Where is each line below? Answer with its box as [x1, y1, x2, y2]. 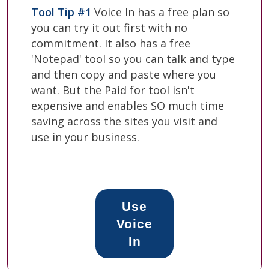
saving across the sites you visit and [31, 113, 217, 128]
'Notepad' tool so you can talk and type [31, 51, 235, 66]
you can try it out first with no [31, 20, 187, 35]
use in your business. [31, 129, 139, 144]
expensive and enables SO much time [31, 98, 224, 113]
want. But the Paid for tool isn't [31, 82, 195, 97]
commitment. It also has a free [31, 35, 190, 50]
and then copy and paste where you [31, 67, 216, 82]
